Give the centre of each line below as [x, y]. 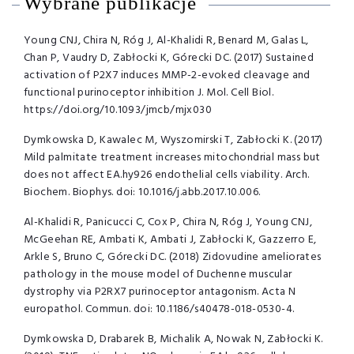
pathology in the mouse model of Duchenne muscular [158, 274]
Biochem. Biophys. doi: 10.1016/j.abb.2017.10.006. [142, 192]
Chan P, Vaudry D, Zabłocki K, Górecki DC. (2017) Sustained [169, 58]
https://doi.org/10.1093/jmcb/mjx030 [118, 110]
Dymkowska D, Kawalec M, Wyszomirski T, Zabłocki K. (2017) [173, 140]
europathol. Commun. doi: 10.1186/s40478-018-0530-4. [159, 309]
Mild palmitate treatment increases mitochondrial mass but [172, 157]
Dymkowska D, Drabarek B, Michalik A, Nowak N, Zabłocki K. [173, 339]
